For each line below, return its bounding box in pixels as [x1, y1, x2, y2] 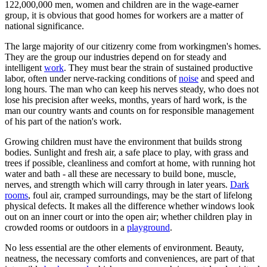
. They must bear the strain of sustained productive [64, 62, 253, 73]
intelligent [5, 62, 44, 73]
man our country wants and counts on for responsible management [5, 105, 254, 116]
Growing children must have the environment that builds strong [5, 136, 242, 147]
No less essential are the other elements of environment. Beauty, [5, 242, 244, 253]
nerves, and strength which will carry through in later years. [5, 179, 230, 190]
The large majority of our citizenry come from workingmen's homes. [5, 41, 261, 51]
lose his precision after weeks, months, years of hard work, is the [5, 94, 247, 105]
